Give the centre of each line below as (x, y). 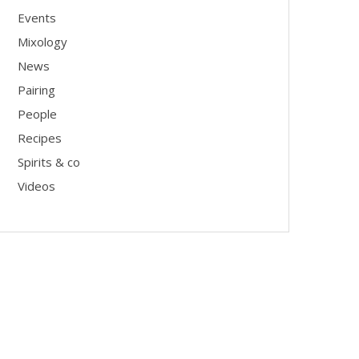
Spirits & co (49, 162)
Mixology (42, 42)
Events (37, 18)
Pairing (36, 90)
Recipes (40, 138)
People (37, 114)
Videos (36, 186)
